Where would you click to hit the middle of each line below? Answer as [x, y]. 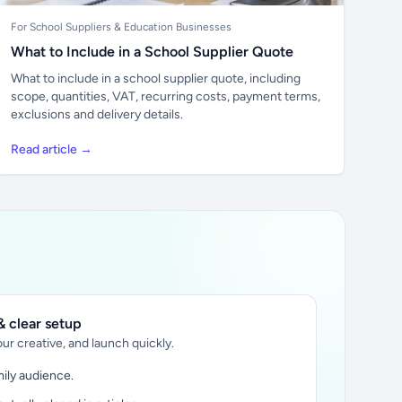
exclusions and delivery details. [96, 114]
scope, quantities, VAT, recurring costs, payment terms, [165, 96]
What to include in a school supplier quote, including [155, 79]
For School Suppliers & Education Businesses [121, 27]
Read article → [51, 149]
